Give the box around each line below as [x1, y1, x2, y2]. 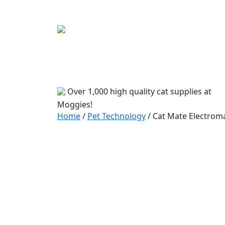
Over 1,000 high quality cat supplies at [67, 85, 211, 97]
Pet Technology [87, 110, 146, 122]
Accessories [123, 65, 167, 76]
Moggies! [57, 98, 92, 110]
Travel [92, 65, 115, 76]
